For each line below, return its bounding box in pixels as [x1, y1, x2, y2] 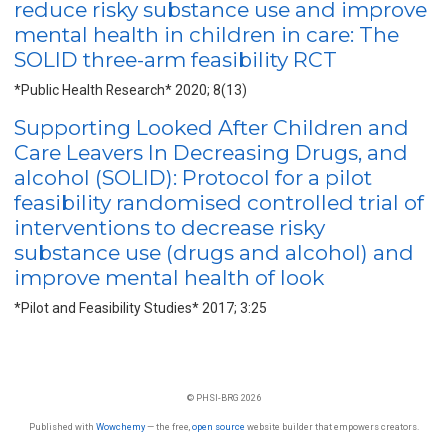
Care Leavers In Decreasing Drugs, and [13, 140, 408, 166]
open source [192, 421, 245, 433]
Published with [29, 421, 96, 433]
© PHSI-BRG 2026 [187, 392, 261, 404]
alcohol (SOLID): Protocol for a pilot [13, 165, 372, 191]
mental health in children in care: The [13, 22, 399, 48]
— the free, [145, 421, 192, 433]
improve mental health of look [13, 265, 324, 291]
